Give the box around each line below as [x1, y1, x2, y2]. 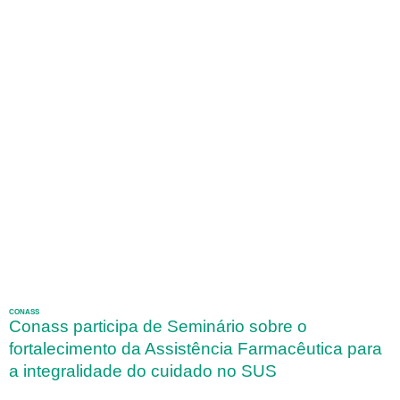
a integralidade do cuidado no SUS [9, 362, 277, 381]
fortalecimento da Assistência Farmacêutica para [9, 339, 382, 359]
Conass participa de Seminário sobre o [9, 317, 307, 337]
